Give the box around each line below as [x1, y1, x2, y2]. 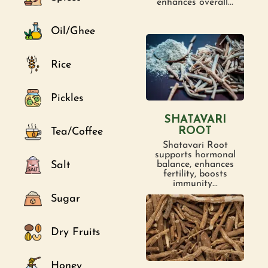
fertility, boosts [163, 169, 227, 179]
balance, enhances [156, 159, 234, 169]
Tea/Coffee [51, 126, 103, 138]
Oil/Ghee [51, 25, 95, 37]
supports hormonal [154, 150, 236, 160]
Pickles [51, 92, 83, 104]
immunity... [172, 178, 218, 188]
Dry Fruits [51, 226, 100, 238]
